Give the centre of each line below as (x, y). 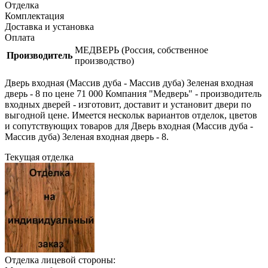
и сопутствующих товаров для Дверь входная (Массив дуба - (129, 126)
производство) (104, 60)
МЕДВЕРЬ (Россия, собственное (141, 50)
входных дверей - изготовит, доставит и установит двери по (128, 104)
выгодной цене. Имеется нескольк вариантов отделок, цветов (131, 115)
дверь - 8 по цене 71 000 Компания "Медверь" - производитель (133, 93)
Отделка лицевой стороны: (60, 260)
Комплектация (34, 16)
